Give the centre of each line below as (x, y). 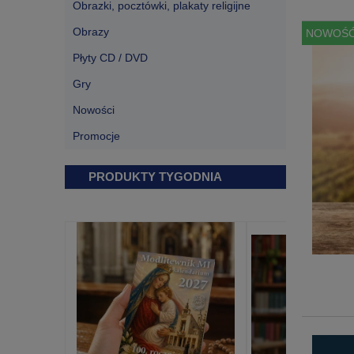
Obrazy (91, 32)
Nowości (94, 110)
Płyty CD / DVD (110, 58)
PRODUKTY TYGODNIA (155, 177)
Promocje (96, 136)
